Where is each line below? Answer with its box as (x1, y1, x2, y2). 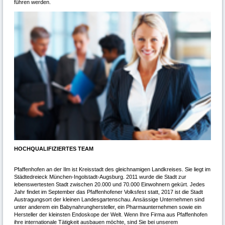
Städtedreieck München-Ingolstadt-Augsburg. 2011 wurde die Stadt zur (14, 173, 186, 180)
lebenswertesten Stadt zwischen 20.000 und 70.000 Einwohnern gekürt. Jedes (14, 181, 205, 187)
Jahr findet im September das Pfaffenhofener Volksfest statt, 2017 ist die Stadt (14, 188, 203, 195)
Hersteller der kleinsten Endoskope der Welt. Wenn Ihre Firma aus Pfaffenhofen (14, 211, 207, 217)
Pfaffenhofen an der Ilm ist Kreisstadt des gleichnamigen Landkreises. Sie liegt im (14, 166, 210, 172)
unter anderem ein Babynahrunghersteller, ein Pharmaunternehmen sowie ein (14, 203, 201, 210)
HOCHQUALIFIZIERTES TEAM (14, 145, 93, 152)
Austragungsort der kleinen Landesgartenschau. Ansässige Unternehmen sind (14, 196, 204, 202)
